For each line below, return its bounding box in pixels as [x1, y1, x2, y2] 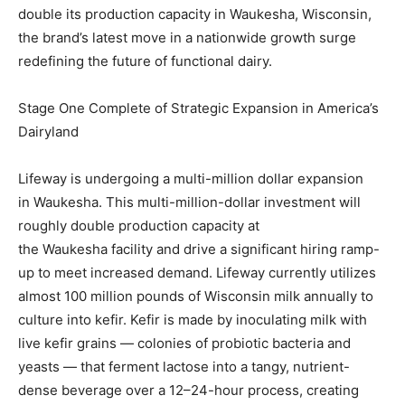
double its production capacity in [18, 5, 230, 23]
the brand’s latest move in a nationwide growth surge [18, 29, 356, 46]
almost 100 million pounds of [18, 287, 204, 305]
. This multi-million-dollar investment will [99, 193, 361, 211]
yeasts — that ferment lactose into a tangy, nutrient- [18, 358, 350, 375]
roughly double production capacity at [18, 217, 259, 234]
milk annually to [270, 287, 373, 305]
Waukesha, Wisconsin [230, 5, 368, 23]
